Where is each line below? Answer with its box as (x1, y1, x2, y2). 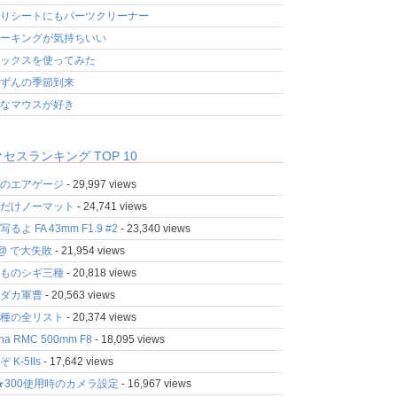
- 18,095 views (91, 333, 165, 346)
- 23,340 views (117, 222, 191, 235)
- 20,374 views (63, 311, 136, 323)
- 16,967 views (118, 378, 191, 390)
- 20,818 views (63, 267, 136, 279)
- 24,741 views (74, 200, 147, 213)
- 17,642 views (40, 355, 113, 368)
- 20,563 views (42, 289, 115, 301)
